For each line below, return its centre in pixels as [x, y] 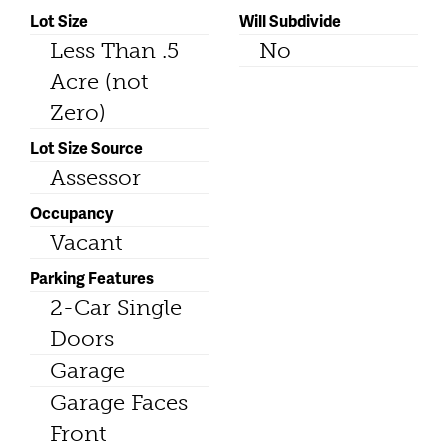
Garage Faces [119, 403]
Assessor [95, 178]
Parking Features [92, 278]
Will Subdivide [290, 21]
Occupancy [71, 213]
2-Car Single [116, 308]
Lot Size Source [86, 148]
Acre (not [99, 82]
